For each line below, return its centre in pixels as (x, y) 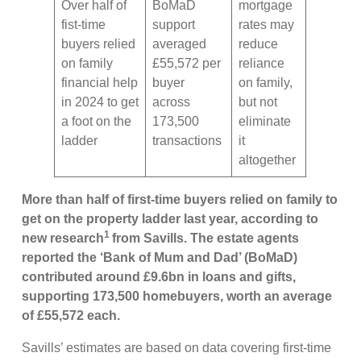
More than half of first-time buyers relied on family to (180, 200)
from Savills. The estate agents (206, 239)
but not (258, 102)
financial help (100, 83)
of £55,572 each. (71, 316)
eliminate (265, 122)
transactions (189, 141)
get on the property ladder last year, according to (170, 219)
